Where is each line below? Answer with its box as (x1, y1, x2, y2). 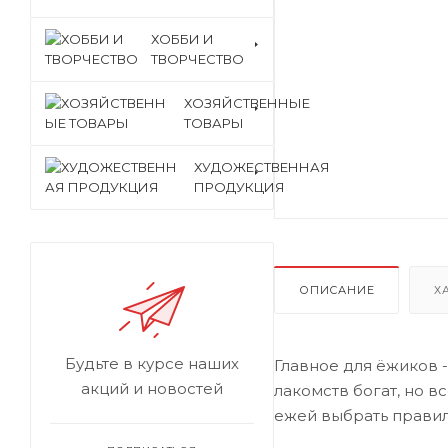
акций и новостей (81, 379, 223, 398)
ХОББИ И (151, 31, 214, 47)
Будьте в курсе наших (65, 354, 239, 373)
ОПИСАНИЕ (299, 282, 375, 297)
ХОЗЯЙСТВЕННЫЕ (184, 95, 310, 111)
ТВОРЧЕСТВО (151, 51, 244, 67)
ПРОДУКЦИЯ (194, 179, 285, 195)
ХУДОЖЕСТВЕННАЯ (194, 159, 330, 175)
